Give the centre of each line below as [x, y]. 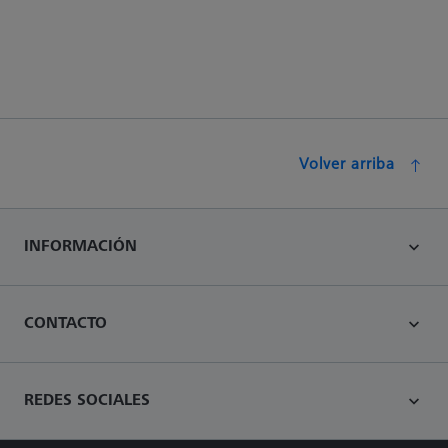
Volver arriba [347, 163]
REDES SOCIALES [87, 399]
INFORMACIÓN [80, 245]
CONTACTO [65, 322]
